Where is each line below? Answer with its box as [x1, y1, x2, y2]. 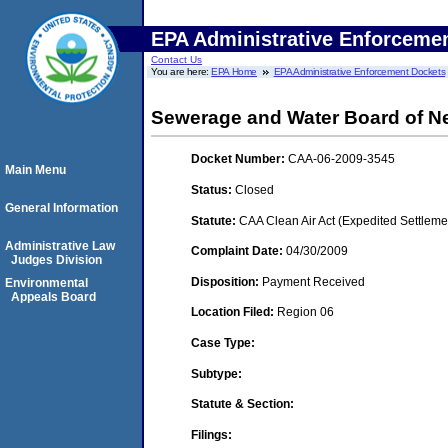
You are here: [151, 66, 212, 77]
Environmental [5, 276, 88, 290]
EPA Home [211, 66, 258, 77]
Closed [235, 182, 274, 197]
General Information [5, 201, 118, 215]
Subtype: [191, 366, 242, 381]
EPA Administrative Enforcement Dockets [273, 66, 446, 77]
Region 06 [277, 305, 334, 320]
